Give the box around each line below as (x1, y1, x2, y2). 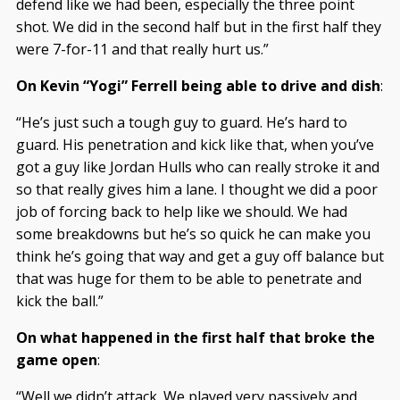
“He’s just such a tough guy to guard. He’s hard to (15, 112, 347, 132)
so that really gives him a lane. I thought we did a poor (15, 179, 378, 199)
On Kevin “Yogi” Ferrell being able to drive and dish (15, 76, 380, 96)
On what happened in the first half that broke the (15, 328, 375, 347)
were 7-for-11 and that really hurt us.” (15, 39, 269, 59)
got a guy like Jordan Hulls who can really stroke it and (15, 157, 379, 177)
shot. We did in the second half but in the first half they (15, 17, 381, 37)
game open (15, 350, 97, 370)
